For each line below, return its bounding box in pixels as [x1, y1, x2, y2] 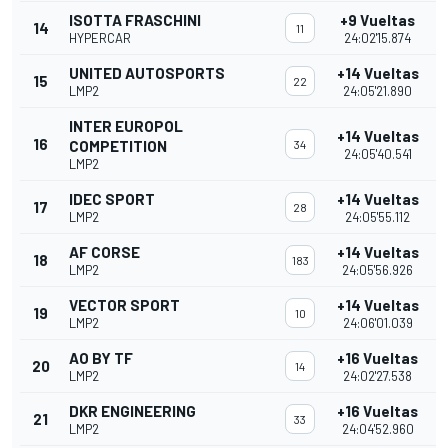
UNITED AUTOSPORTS [69, 64, 225, 83]
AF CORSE [69, 243, 140, 262]
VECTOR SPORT [69, 296, 180, 315]
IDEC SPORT [69, 190, 155, 209]
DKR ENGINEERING [69, 402, 196, 421]
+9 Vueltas [340, 11, 415, 30]
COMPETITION [69, 137, 167, 156]
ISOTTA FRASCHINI [69, 11, 201, 30]
